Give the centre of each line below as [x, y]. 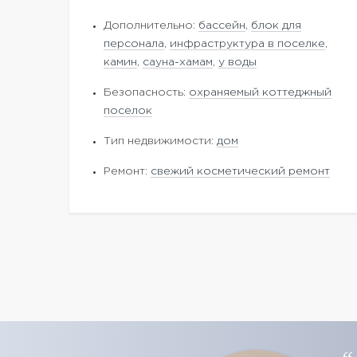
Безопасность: [146, 92]
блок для [276, 25]
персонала [134, 44]
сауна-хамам [178, 62]
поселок [128, 111]
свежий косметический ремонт [240, 171]
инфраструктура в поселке [247, 44]
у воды [237, 62]
